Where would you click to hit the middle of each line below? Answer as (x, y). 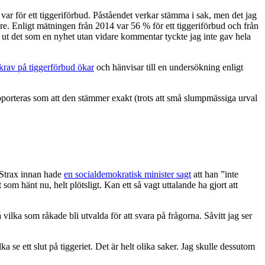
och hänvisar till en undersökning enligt (169, 67)
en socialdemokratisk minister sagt (127, 174)
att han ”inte (215, 174)
